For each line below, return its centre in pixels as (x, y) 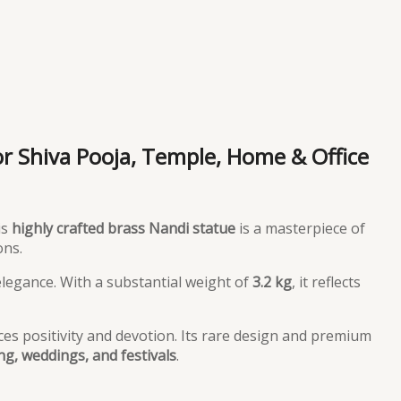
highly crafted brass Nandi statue (124, 228)
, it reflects (326, 282)
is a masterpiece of (300, 228)
